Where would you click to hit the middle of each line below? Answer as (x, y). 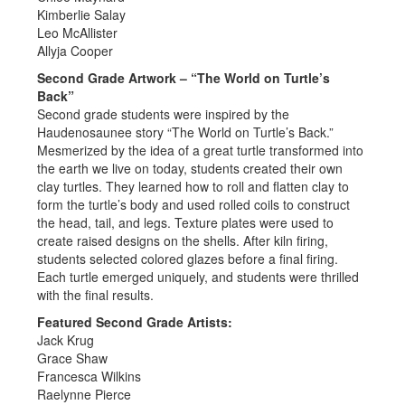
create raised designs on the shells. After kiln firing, (183, 240)
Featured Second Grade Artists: (135, 322)
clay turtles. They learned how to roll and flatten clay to (193, 186)
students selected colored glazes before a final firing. (188, 259)
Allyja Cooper (75, 51)
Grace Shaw (72, 358)
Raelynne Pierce (84, 394)
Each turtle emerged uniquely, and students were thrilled (198, 277)
